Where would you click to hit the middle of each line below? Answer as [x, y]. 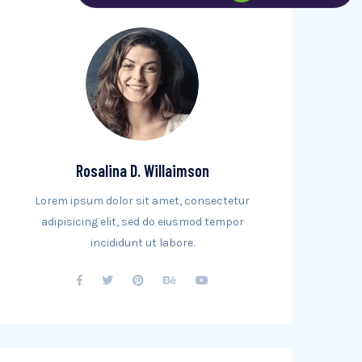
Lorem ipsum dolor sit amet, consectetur [142, 201]
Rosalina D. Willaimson [142, 170]
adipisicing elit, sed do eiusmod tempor [142, 222]
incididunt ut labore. [142, 243]
